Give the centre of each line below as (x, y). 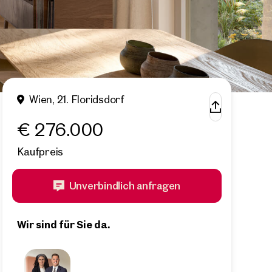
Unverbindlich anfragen (125, 185)
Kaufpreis (40, 151)
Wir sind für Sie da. (63, 224)
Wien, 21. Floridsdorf (77, 99)
